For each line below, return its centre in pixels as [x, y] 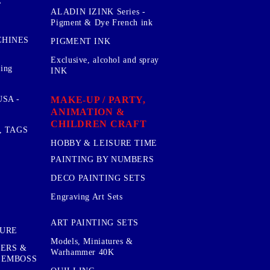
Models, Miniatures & [92, 242]
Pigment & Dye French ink [102, 22]
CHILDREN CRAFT [99, 124]
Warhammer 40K [83, 253]
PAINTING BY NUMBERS [102, 159]
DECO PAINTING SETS [98, 178]
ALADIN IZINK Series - [98, 11]
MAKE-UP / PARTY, [98, 99]
